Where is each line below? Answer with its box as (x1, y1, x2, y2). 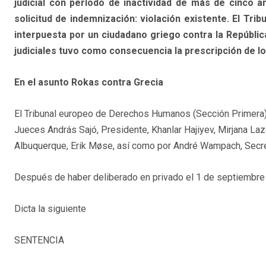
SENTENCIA (14, 235, 64, 246)
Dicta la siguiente (14, 203, 86, 215)
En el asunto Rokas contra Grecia (14, 77, 163, 88)
